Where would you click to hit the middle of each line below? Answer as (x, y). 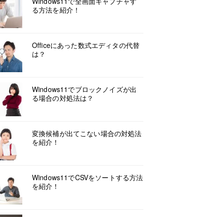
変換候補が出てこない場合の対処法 (87, 133)
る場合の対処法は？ (63, 98)
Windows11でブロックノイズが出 (85, 89)
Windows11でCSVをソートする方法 (88, 177)
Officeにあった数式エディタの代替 (86, 45)
